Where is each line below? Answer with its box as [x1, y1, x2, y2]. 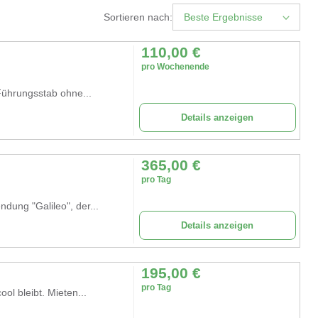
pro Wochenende [141, 61, 209, 72]
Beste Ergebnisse [184, 11, 263, 23]
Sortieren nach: [104, 11, 172, 23]
